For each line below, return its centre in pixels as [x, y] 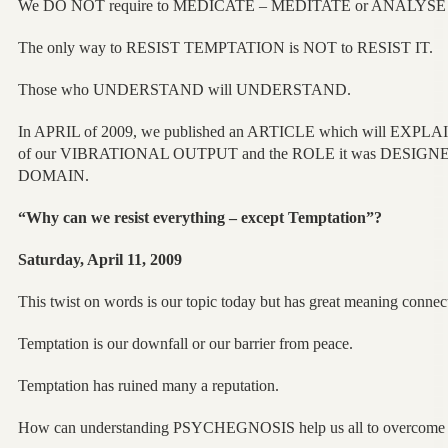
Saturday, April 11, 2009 [99, 259]
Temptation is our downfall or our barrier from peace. [185, 343]
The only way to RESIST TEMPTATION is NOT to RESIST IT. [225, 47]
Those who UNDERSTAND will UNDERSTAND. [184, 89]
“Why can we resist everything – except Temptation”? [199, 217]
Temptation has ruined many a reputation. [148, 385]
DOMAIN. [53, 175]
